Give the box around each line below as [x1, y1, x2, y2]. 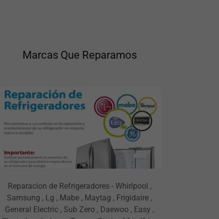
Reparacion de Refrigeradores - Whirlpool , [7, 181, 152, 191]
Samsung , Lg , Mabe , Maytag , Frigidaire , [7, 193, 153, 203]
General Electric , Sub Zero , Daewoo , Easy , [5, 205, 154, 215]
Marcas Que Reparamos [22, 48, 137, 61]
